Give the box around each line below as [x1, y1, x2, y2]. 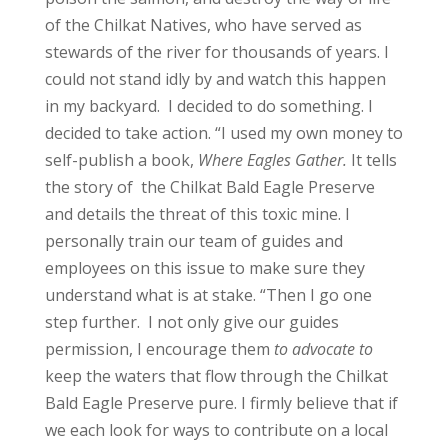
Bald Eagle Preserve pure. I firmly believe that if [44, 391, 398, 414]
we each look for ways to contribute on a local [44, 418, 388, 441]
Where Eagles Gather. [197, 148, 351, 171]
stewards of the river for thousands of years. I [44, 40, 389, 63]
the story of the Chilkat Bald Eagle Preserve [44, 175, 375, 198]
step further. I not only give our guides [44, 310, 339, 333]
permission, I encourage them [44, 337, 270, 360]
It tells [350, 148, 397, 171]
